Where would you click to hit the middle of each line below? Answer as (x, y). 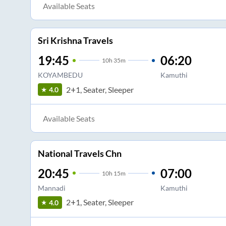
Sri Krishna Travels (75, 41)
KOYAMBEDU (60, 75)
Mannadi (51, 188)
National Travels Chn (79, 153)
